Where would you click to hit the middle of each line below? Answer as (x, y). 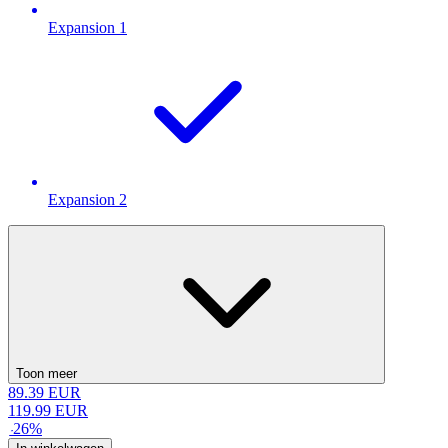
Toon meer (46, 374)
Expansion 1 (87, 28)
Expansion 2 (87, 200)
